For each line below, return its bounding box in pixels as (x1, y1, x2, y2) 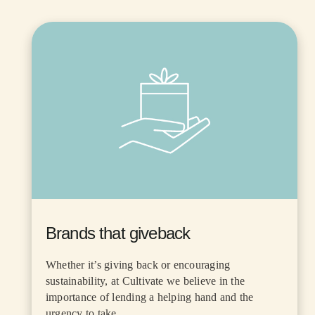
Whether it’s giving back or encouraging (46, 259, 231, 271)
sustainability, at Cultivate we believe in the (46, 275, 245, 288)
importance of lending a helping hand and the (46, 291, 254, 304)
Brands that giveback (46, 224, 191, 243)
